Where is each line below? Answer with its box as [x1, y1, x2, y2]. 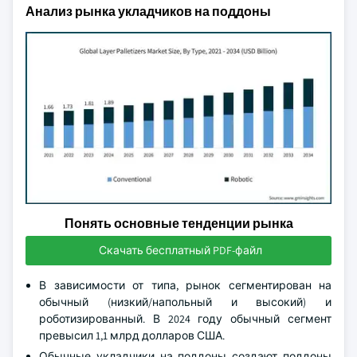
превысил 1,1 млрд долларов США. [39, 328, 225, 343]
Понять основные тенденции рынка [64, 215, 293, 232]
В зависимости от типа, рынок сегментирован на [39, 278, 331, 292]
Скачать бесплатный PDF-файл [98, 243, 262, 257]
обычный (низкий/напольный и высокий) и [39, 295, 331, 309]
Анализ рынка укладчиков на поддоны [25, 3, 271, 20]
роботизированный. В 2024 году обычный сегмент [39, 312, 331, 326]
